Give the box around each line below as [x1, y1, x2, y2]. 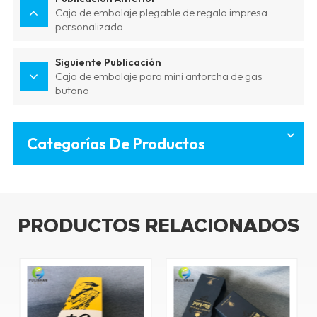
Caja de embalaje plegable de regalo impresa [54, 5, 267, 19]
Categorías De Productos [26, 133, 205, 154]
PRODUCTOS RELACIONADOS [18, 213, 299, 238]
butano [54, 83, 89, 97]
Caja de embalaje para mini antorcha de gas [54, 69, 263, 83]
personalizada [54, 19, 123, 33]
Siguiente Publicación [54, 55, 161, 69]
